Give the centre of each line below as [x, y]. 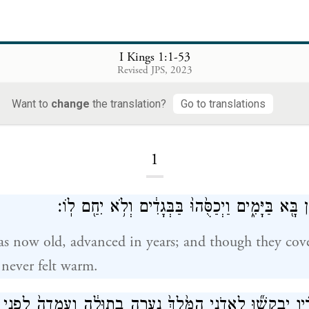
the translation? [128, 103]
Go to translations [223, 103]
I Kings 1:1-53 [154, 57]
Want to [31, 103]
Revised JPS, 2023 [154, 70]
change [70, 103]
